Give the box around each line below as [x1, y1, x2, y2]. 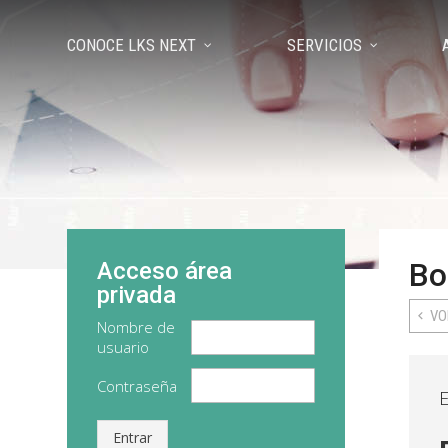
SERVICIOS [287, 35, 363, 55]
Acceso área [97, 257, 233, 285]
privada [97, 281, 177, 309]
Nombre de [97, 317, 176, 337]
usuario [97, 337, 150, 357]
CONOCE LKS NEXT [67, 35, 197, 55]
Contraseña [97, 375, 178, 396]
